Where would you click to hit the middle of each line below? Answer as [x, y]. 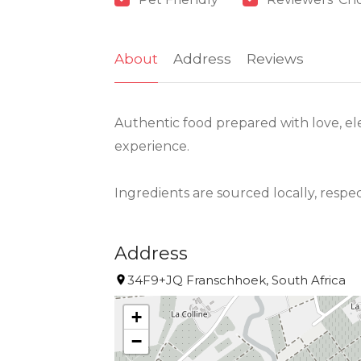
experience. [152, 146]
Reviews [275, 58]
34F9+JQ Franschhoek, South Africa [237, 280]
